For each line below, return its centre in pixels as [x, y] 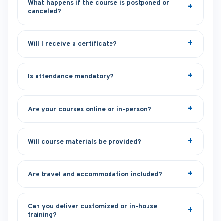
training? [42, 215]
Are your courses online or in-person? [90, 109]
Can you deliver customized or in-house [92, 206]
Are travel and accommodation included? [95, 174]
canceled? [44, 12]
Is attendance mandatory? [71, 76]
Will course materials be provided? [84, 142]
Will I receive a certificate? [72, 44]
